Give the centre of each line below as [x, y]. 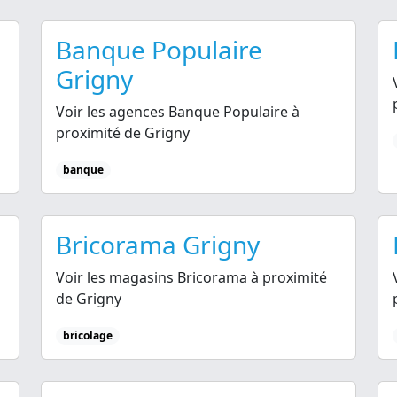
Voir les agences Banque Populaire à [178, 111]
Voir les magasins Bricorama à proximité [191, 278]
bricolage [87, 336]
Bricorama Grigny [158, 245]
